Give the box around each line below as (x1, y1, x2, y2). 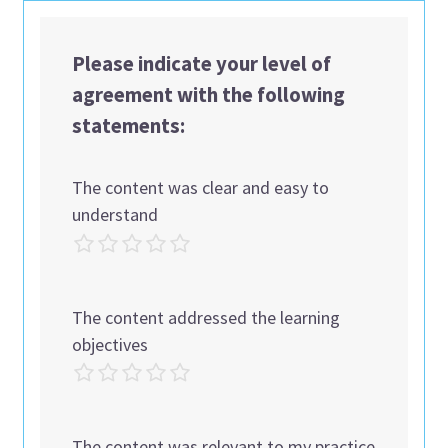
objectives (72, 332, 149, 356)
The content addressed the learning (72, 305, 341, 329)
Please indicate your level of (72, 50, 332, 77)
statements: (72, 112, 186, 139)
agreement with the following (72, 81, 346, 108)
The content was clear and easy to (72, 175, 330, 199)
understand (72, 202, 159, 226)
